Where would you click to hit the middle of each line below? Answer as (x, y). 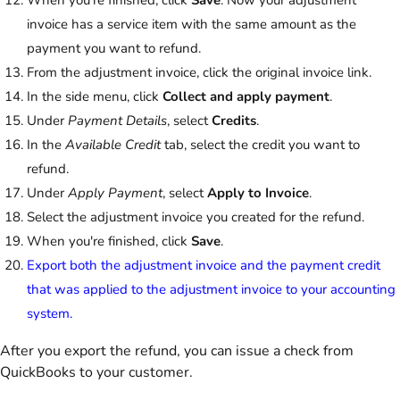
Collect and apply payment (246, 96)
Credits (234, 120)
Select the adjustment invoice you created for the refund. (196, 217)
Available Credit (113, 144)
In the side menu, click (95, 96)
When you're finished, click (109, 241)
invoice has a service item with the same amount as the (192, 24)
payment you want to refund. (114, 48)
